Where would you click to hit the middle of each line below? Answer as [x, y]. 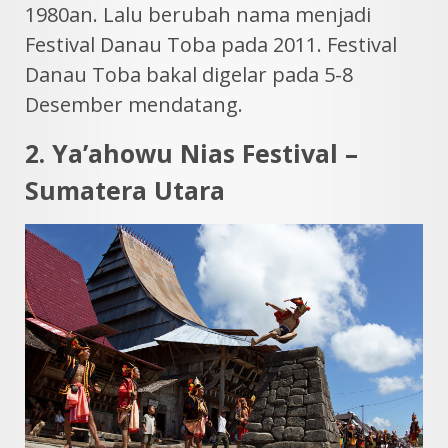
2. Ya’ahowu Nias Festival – [191, 153]
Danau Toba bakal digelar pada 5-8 [189, 75]
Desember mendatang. [134, 105]
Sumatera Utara [125, 190]
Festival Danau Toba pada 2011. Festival [211, 45]
